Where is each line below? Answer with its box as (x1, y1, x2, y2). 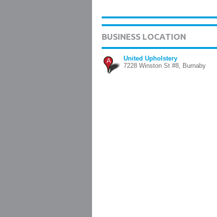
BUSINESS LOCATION (102, 32, 186, 41)
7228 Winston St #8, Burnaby (124, 62, 206, 69)
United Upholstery (124, 55, 177, 62)
